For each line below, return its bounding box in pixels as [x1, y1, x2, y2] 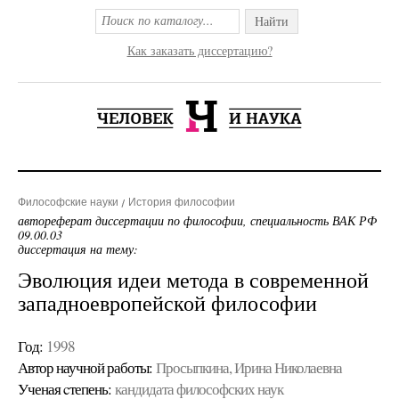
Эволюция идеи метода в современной [18, 265, 369, 294]
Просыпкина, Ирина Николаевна [156, 357, 342, 378]
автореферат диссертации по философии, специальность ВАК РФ [18, 212, 377, 229]
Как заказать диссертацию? [126, 42, 273, 59]
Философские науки [18, 196, 118, 208]
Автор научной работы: [18, 357, 152, 378]
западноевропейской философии [18, 289, 317, 317]
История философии [128, 196, 235, 208]
